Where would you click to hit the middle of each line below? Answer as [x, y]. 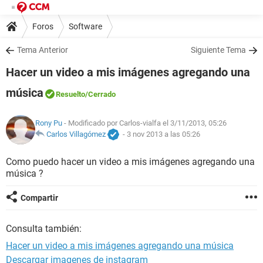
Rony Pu [49, 123]
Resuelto [70, 94]
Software [85, 26]
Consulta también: [44, 229]
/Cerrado [100, 94]
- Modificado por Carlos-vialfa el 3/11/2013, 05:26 [144, 123]
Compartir [39, 198]
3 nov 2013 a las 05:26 [163, 134]
